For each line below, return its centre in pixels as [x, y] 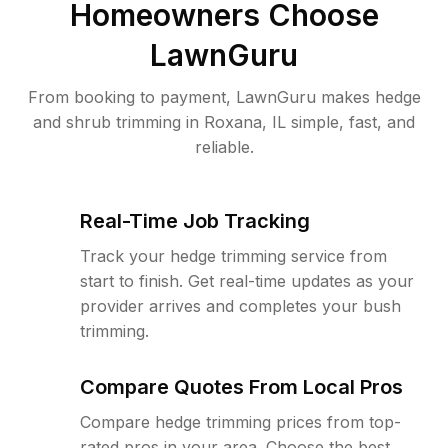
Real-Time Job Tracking [195, 221]
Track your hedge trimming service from [233, 256]
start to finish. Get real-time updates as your [247, 281]
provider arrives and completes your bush [240, 306]
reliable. [224, 147]
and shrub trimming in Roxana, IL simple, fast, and [224, 122]
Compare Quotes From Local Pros [241, 387]
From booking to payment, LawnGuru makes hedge [224, 97]
